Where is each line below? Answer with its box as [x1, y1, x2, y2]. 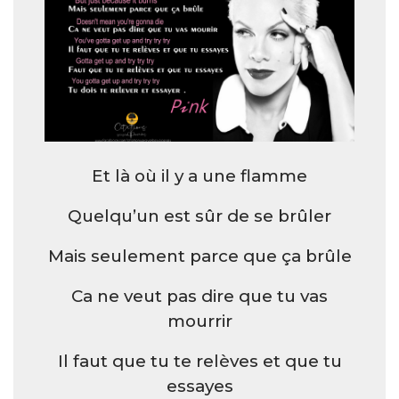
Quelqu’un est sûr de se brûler [68, 206, 331, 226]
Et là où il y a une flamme [92, 166, 307, 186]
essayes [166, 376, 233, 396]
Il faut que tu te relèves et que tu [57, 351, 342, 371]
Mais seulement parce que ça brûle [47, 246, 352, 266]
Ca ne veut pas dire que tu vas [71, 286, 328, 306]
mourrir [167, 311, 232, 331]
